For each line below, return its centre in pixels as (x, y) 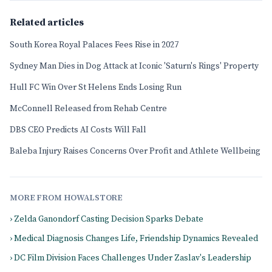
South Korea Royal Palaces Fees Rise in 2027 (94, 45)
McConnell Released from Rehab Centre (88, 109)
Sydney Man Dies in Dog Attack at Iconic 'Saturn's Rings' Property (134, 66)
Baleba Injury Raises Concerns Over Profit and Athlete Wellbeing (135, 151)
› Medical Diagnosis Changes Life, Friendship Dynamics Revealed (134, 239)
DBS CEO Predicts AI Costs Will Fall (78, 130)
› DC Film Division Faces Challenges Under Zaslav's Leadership (131, 258)
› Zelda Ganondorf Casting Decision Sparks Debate (107, 219)
